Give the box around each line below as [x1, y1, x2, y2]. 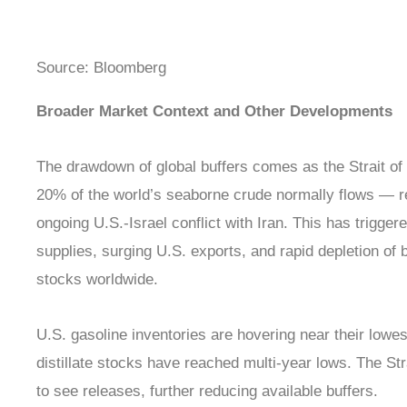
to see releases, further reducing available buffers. [36, 382, 378, 401]
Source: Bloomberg [36, 59, 166, 77]
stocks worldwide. [36, 271, 158, 289]
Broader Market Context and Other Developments [36, 102, 392, 120]
